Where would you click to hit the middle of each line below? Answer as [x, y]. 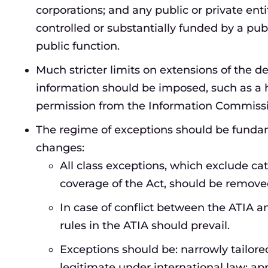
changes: [60, 148]
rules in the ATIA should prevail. [145, 226]
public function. [78, 46]
